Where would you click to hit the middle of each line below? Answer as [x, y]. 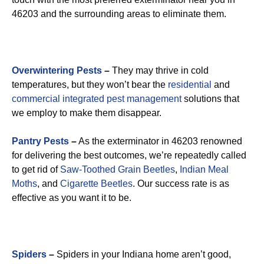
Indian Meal [204, 169]
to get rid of [36, 169]
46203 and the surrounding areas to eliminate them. [119, 14]
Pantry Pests [40, 141]
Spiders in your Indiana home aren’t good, [143, 254]
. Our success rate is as [181, 184]
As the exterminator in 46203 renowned [159, 141]
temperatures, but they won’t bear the [90, 85]
